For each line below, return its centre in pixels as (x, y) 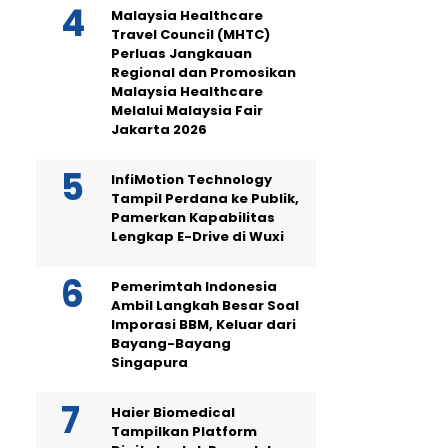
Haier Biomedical (173, 413)
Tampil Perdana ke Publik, (205, 199)
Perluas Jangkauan (181, 54)
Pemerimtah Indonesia (194, 287)
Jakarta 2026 (159, 130)
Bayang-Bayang (171, 344)
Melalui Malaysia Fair (187, 111)
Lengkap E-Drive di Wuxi (197, 237)
